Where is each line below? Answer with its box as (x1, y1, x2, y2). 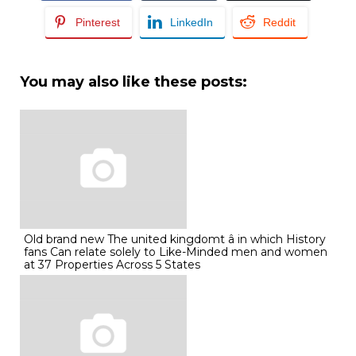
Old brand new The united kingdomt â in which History (24, 232, 326, 246)
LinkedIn (169, 16, 213, 29)
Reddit (262, 16, 296, 29)
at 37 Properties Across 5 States (24, 257, 200, 272)
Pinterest (75, 16, 120, 29)
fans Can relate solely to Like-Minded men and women (24, 245, 327, 259)
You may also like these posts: (20, 73, 247, 91)
